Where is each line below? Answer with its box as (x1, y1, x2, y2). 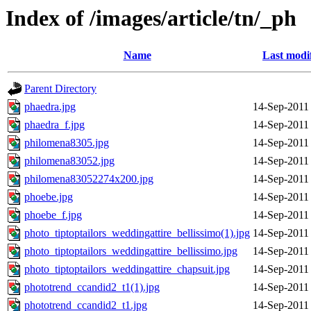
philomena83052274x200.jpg (24, 173, 153, 185)
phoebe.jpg (24, 191, 73, 203)
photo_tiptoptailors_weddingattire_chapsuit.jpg (24, 263, 230, 276)
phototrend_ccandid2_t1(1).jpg (24, 281, 160, 294)
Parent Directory (24, 83, 96, 95)
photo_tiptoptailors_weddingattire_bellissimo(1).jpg (24, 227, 250, 239)
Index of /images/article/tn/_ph (6, 6, 296, 31)
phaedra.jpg (24, 101, 76, 113)
